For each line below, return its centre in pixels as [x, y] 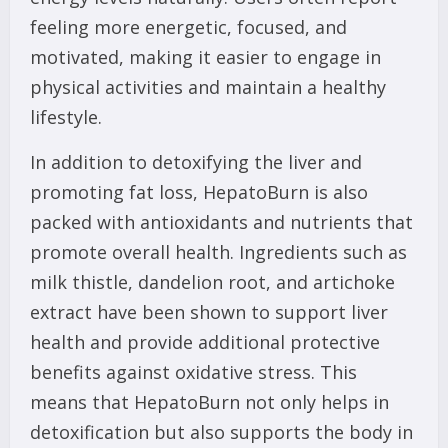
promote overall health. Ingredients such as [218, 252]
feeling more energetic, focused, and [188, 27]
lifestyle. [66, 117]
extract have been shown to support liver [209, 312]
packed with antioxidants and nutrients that [221, 222]
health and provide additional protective [205, 342]
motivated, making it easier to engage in [205, 57]
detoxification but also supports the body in [221, 432]
